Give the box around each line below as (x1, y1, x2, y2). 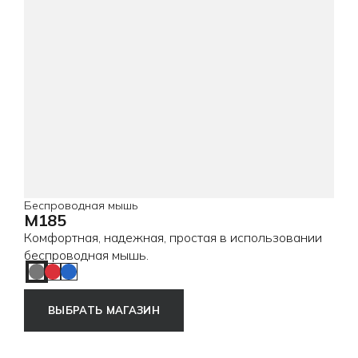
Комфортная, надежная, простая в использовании (24, 229, 322, 245)
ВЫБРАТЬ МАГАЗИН (48, 303, 160, 316)
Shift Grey (35, 270, 95, 287)
